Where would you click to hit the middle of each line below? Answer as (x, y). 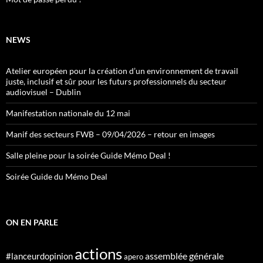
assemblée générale (184, 256)
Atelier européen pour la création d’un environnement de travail (122, 71)
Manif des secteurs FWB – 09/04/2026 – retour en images (110, 134)
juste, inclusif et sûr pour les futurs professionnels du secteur (116, 81)
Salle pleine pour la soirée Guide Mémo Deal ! (89, 155)
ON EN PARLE (32, 222)
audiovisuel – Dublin (43, 92)
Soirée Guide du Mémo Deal (57, 176)
